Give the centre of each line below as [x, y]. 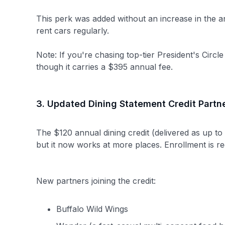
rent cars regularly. [73, 31]
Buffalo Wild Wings [92, 209]
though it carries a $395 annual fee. [104, 67]
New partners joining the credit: [96, 181]
